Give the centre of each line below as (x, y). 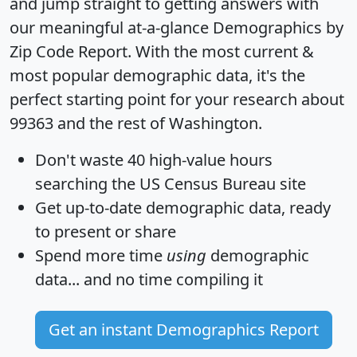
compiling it (218, 280)
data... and (75, 280)
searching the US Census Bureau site (171, 184)
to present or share (106, 232)
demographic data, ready (236, 208)
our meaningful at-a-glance (111, 28)
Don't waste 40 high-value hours (154, 160)
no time (144, 280)
